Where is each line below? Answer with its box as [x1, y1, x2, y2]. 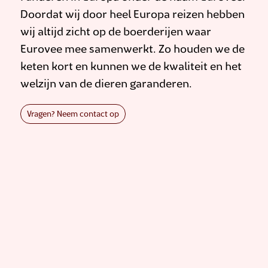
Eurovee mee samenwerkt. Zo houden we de [20, 44, 245, 55]
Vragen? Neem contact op [27, 111, 119, 119]
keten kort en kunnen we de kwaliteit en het [20, 61, 242, 72]
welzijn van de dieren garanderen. [20, 78, 192, 90]
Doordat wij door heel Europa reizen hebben [20, 9, 245, 20]
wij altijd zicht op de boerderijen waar [20, 26, 211, 38]
